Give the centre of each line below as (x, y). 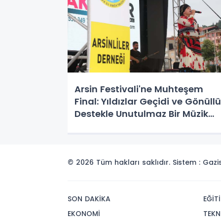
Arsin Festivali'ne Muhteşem (139, 89)
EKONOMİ (84, 214)
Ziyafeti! (94, 126)
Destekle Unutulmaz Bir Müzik (141, 113)
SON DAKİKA (89, 199)
